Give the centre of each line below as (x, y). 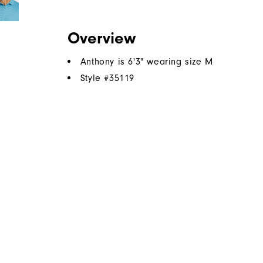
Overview (101, 38)
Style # (95, 78)
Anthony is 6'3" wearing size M (146, 62)
